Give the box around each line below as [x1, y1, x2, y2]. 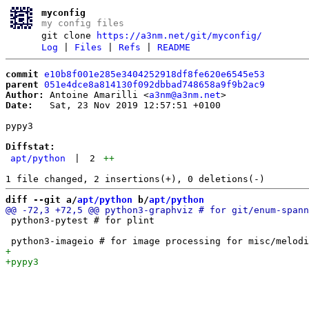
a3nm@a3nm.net [149, 89, 221, 100]
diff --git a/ [6, 194, 77, 205]
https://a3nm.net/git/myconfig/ [97, 30, 263, 41]
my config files [41, 18, 125, 28]
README [157, 42, 191, 52]
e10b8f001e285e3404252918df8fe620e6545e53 [44, 68, 265, 79]
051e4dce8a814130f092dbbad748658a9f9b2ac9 [44, 79, 265, 90]
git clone [41, 30, 97, 41]
